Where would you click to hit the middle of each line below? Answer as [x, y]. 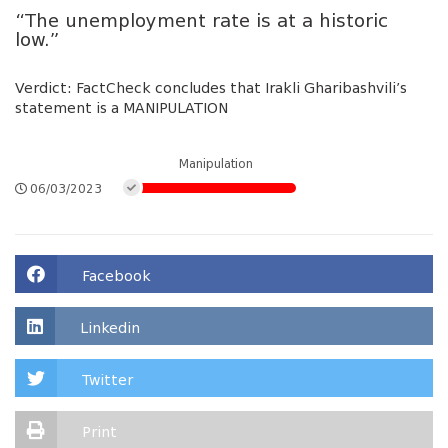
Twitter [107, 381]
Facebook [116, 277]
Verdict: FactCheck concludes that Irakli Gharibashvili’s [211, 89]
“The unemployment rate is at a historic [201, 22]
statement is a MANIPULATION [121, 109]
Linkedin [110, 329]
